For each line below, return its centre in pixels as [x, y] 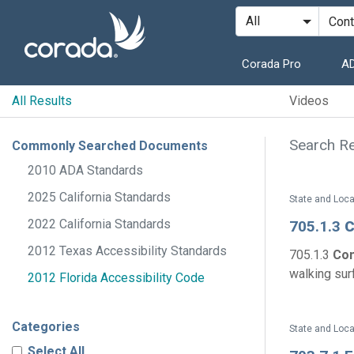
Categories [46, 327]
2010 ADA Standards [85, 170]
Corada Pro [271, 64]
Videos [309, 101]
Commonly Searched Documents [110, 146]
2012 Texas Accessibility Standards [127, 251]
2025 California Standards [99, 197]
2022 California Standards [99, 224]
